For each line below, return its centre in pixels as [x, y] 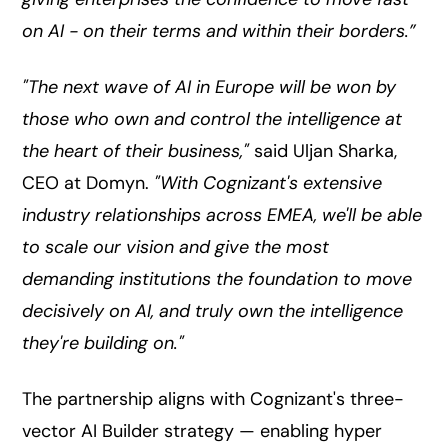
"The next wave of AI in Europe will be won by [209, 87]
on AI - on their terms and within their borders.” [219, 31]
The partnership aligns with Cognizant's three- [213, 399]
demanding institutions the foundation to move [217, 279]
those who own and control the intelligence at [212, 119]
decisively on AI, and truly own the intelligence [213, 311]
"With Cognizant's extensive [268, 183]
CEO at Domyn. [88, 183]
